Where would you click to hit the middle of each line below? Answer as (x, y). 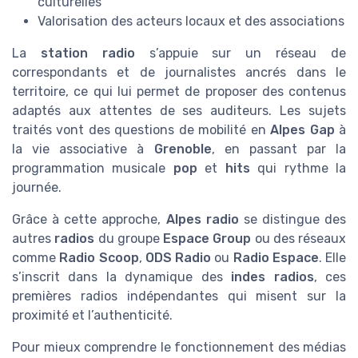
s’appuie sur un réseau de (241, 53)
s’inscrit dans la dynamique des (122, 276)
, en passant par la (278, 149)
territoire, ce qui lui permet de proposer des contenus (179, 91)
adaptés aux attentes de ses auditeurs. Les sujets (179, 110)
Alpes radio (202, 219)
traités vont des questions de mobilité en (141, 129)
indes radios (272, 276)
